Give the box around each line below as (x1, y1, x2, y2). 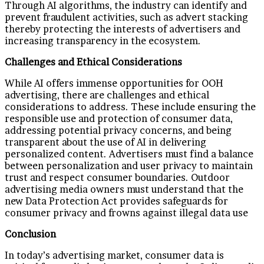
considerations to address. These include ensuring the (5, 100, 256, 113)
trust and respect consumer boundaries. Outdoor (5, 171, 230, 183)
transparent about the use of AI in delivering (5, 136, 206, 148)
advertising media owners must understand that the (5, 183, 243, 195)
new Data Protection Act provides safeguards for (5, 194, 228, 207)
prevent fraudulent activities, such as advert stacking (5, 11, 248, 23)
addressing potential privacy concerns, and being (5, 124, 232, 136)
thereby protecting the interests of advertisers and (5, 22, 240, 35)
